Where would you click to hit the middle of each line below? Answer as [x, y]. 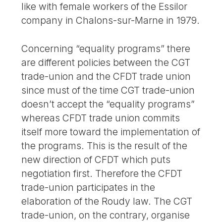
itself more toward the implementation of [111, 132]
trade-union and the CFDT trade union [106, 76]
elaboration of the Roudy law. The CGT [107, 201]
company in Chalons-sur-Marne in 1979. [111, 20]
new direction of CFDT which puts [96, 159]
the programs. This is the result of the [105, 145]
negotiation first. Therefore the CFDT [102, 173]
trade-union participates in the [88, 187]
